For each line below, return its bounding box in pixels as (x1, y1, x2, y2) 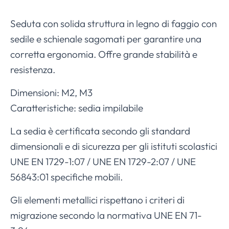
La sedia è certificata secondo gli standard (10, 125, 190, 137)
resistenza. (10, 63, 55, 76)
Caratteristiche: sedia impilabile (10, 102, 143, 114)
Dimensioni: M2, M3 (10, 86, 93, 99)
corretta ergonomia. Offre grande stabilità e (10, 48, 197, 60)
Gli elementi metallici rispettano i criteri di (10, 194, 185, 206)
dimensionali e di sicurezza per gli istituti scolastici (10, 140, 217, 152)
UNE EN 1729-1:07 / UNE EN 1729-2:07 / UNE (10, 155, 196, 168)
